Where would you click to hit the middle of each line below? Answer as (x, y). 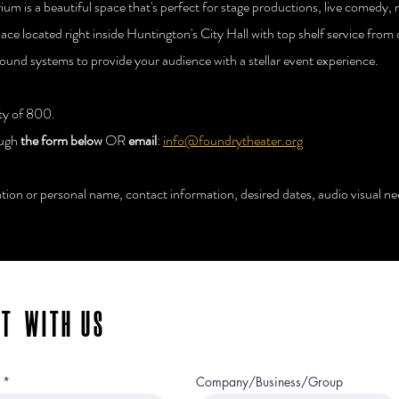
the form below (61, 140)
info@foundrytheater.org (233, 140)
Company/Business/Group (269, 382)
